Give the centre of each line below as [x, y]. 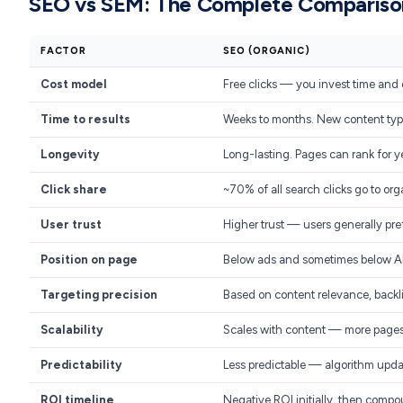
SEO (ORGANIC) [267, 51]
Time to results [85, 119]
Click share [74, 189]
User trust [71, 224]
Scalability [72, 330]
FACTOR [63, 51]
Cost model [74, 84]
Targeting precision [99, 295]
